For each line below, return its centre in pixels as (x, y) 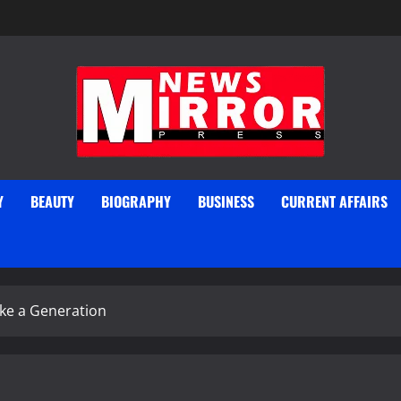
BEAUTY (52, 201)
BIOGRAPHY (136, 201)
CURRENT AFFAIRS (334, 201)
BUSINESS (226, 201)
